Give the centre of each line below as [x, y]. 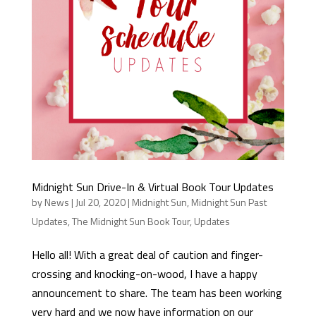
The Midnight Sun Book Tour [130, 221]
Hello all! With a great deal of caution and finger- [147, 254]
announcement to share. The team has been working [157, 292]
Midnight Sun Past [229, 202]
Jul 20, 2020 [100, 202]
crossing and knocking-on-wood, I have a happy [144, 273]
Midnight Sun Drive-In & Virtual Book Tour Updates [152, 187]
